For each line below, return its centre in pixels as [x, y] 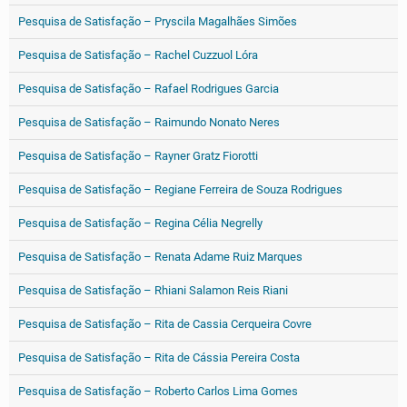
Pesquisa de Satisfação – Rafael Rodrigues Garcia [149, 89]
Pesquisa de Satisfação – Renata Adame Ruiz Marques [160, 257]
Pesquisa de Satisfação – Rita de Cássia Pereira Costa [159, 357]
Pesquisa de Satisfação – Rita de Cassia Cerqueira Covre [165, 324]
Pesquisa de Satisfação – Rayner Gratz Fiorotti [138, 156]
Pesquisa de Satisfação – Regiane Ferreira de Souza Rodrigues [180, 189]
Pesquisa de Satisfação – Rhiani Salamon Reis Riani [153, 290]
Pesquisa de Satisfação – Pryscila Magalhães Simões [158, 21]
